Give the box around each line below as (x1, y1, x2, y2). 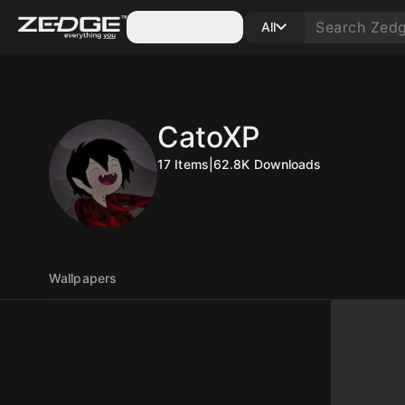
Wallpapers (49, 270, 117, 286)
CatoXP (157, 119, 259, 155)
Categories (159, 19, 225, 34)
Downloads (253, 156, 322, 172)
